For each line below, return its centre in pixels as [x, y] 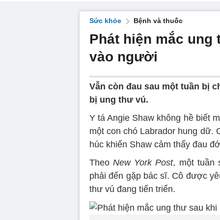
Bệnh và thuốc [158, 21]
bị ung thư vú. [119, 100]
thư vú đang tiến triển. [132, 189]
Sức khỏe [105, 21]
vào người [124, 57]
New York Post [143, 163]
